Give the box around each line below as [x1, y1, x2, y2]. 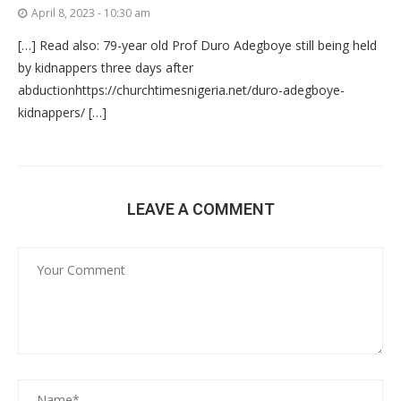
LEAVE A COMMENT [126, 199, 275, 218]
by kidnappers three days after [18, 58, 193, 76]
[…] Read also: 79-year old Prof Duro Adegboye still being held [18, 36, 377, 54]
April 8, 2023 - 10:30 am [31, 4, 150, 21]
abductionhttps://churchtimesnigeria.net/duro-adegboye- [18, 81, 345, 98]
